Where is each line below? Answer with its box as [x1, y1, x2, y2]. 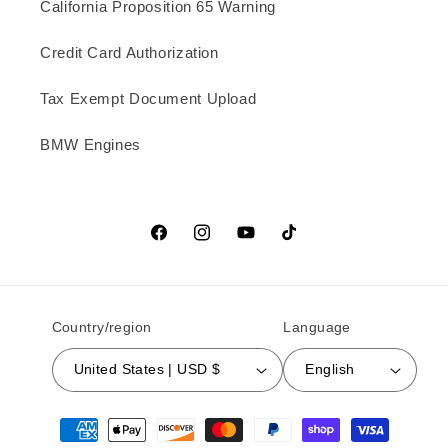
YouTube [235, 235, 297, 252]
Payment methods [54, 412, 192, 430]
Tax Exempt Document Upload [40, 91, 257, 108]
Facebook [149, 235, 220, 252]
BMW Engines [40, 137, 141, 154]
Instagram [192, 235, 265, 252]
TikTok [278, 235, 325, 252]
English [305, 362, 355, 378]
